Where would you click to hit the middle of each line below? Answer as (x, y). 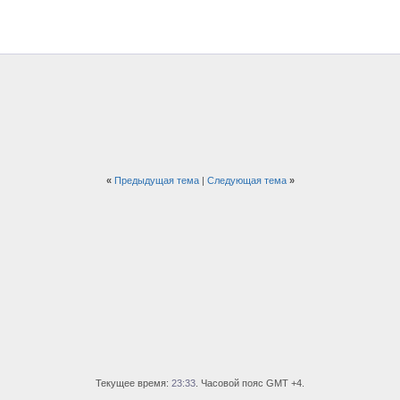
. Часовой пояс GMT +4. (250, 383)
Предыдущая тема (156, 180)
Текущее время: (133, 383)
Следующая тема (246, 180)
